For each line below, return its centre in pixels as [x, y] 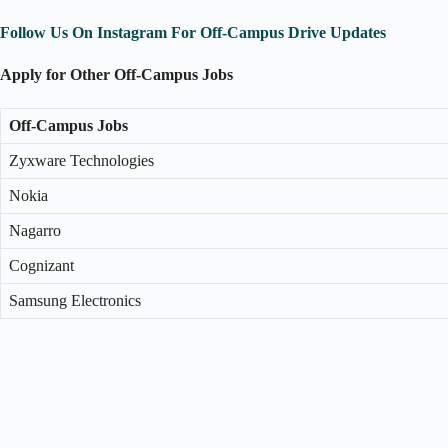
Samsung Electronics [75, 301]
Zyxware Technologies [81, 161]
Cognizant [41, 266]
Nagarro [35, 231]
